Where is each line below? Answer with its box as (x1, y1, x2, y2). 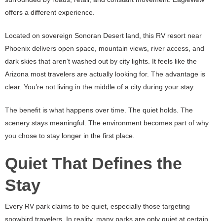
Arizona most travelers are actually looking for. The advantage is (5, 70, 205, 78)
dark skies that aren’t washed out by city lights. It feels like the (5, 57, 197, 66)
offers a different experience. (5, 8, 95, 17)
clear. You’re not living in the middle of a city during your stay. (5, 83, 195, 91)
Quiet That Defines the (5, 154, 182, 173)
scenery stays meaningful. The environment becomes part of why (5, 119, 209, 127)
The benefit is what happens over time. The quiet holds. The (5, 106, 193, 114)
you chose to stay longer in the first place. (5, 132, 135, 140)
